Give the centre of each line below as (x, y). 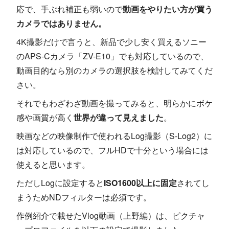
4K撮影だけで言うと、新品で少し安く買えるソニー (111, 41)
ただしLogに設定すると (60, 182)
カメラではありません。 (61, 23)
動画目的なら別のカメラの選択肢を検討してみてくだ (114, 70)
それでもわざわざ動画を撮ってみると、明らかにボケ (114, 103)
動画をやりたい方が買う (168, 9)
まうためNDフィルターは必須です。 (84, 197)
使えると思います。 (53, 164)
